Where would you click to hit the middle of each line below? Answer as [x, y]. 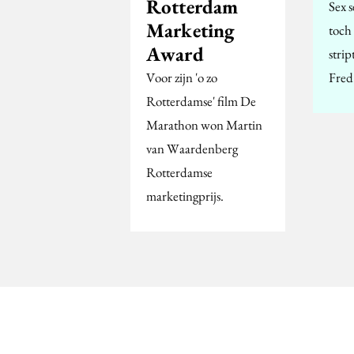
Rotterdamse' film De [201, 101]
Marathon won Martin [204, 124]
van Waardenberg [192, 148]
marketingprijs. [185, 196]
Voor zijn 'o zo [182, 77]
